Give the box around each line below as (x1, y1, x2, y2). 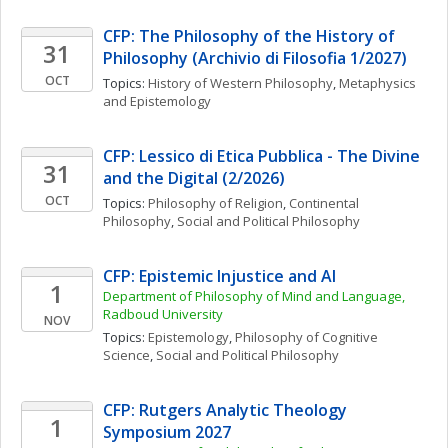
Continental (289, 194, 359, 212)
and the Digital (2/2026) (103, 167, 285, 189)
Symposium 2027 (103, 421, 231, 443)
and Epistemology (103, 92, 211, 110)
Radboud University (103, 305, 223, 323)
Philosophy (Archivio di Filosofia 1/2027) (103, 47, 407, 69)
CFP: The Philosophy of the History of (103, 25, 395, 47)
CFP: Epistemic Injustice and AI (103, 265, 336, 287)
